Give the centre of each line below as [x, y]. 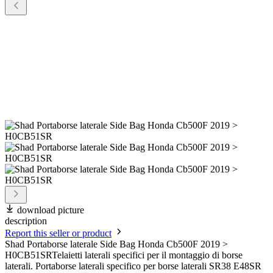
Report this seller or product [58, 233]
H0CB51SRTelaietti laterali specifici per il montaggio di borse [124, 255]
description [26, 221]
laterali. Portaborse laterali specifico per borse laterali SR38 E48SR [133, 266]
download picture [51, 210]
